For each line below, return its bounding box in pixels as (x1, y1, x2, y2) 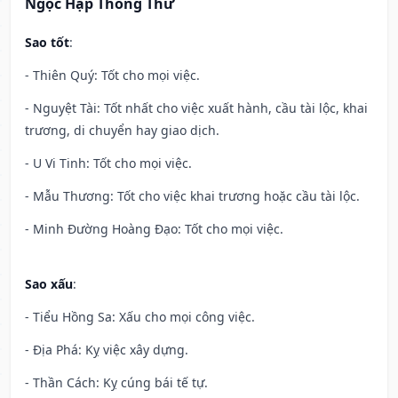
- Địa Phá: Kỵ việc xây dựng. (25, 341, 188, 359)
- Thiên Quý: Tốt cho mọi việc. (25, 67, 200, 84)
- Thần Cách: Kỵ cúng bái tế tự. (25, 374, 208, 392)
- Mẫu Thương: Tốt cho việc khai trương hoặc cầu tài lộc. (25, 187, 360, 205)
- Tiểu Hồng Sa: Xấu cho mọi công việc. (25, 308, 255, 326)
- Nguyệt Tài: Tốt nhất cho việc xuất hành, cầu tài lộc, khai (25, 99, 368, 117)
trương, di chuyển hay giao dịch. (25, 122, 219, 139)
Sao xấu (25, 275, 73, 293)
